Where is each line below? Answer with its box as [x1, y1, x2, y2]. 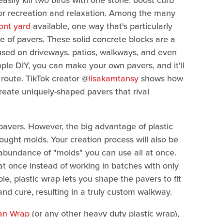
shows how [139, 72, 183, 85]
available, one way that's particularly [31, 20, 172, 33]
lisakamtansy [89, 72, 139, 85]
